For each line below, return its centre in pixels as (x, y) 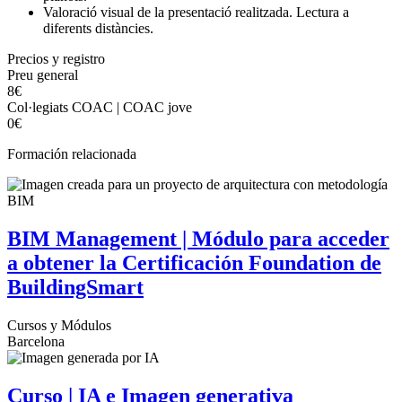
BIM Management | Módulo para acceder (198, 239)
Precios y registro (56, 59)
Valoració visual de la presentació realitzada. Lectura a (196, 13)
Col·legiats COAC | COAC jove (100, 108)
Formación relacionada (72, 154)
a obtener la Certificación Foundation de (194, 263)
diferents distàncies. (98, 29)
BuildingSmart (75, 288)
